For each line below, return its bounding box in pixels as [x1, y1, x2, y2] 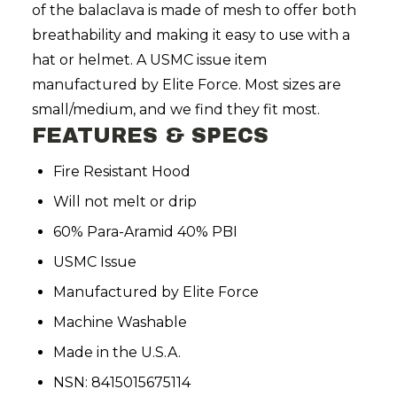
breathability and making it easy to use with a [32, 27, 350, 44]
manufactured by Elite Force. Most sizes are [32, 76, 341, 94]
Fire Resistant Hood [53, 163, 191, 181]
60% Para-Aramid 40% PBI [53, 223, 237, 241]
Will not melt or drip [53, 193, 197, 211]
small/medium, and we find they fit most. [32, 101, 320, 119]
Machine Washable [53, 314, 191, 331]
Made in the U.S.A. [53, 344, 181, 362]
